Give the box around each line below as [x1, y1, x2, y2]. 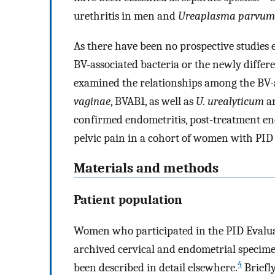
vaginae [74, 95, 110, 109]
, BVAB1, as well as [110, 95, 196, 109]
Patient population [74, 192, 182, 207]
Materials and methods [74, 160, 219, 176]
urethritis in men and [74, 9, 178, 23]
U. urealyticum [196, 95, 264, 109]
